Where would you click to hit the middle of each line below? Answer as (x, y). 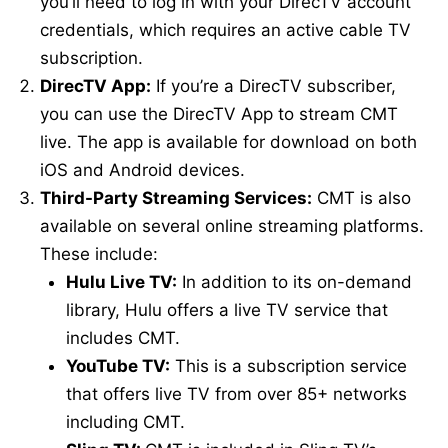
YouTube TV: (117, 365)
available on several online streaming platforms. (232, 225)
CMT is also (361, 197)
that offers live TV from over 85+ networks (236, 393)
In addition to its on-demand (294, 281)
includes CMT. (122, 337)
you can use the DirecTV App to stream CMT (219, 113)
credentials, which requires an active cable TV (225, 29)
